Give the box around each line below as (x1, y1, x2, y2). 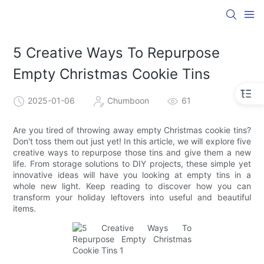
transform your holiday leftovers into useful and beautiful (13, 192, 251, 202)
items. (13, 203, 37, 213)
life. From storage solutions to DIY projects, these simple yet (13, 158, 251, 169)
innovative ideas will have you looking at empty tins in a (13, 169, 251, 180)
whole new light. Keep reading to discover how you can (13, 180, 251, 191)
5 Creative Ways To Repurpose (13, 44, 220, 62)
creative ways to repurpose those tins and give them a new (13, 147, 251, 157)
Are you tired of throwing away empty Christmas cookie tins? (13, 124, 251, 135)
